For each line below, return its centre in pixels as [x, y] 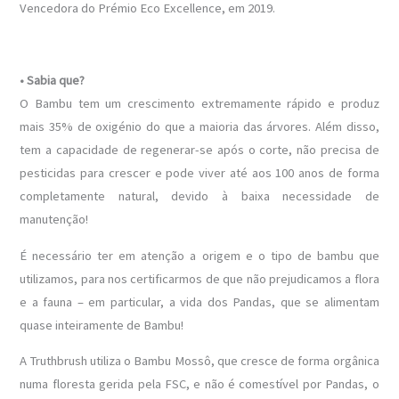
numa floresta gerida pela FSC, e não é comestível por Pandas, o [199, 384]
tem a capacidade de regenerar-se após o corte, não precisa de [199, 149]
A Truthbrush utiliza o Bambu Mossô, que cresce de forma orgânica [199, 361]
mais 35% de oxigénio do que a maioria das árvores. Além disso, [199, 126]
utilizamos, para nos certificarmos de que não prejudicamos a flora [199, 278]
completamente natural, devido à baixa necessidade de [199, 195]
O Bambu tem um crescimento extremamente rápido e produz [199, 103]
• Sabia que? [53, 80]
